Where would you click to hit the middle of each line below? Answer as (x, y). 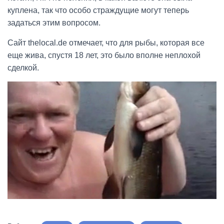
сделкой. (23, 68)
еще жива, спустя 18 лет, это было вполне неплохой (104, 55)
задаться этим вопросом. (54, 23)
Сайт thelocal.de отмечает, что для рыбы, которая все (106, 43)
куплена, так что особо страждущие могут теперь (98, 10)
